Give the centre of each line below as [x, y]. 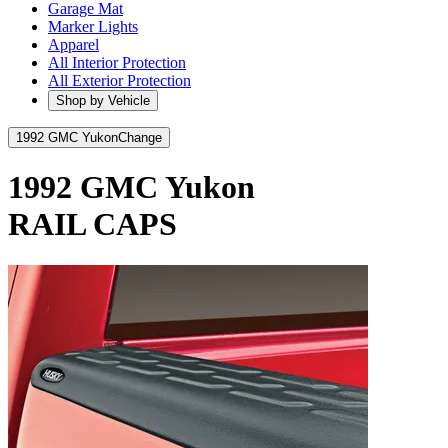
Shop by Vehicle [103, 100]
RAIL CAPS [92, 224]
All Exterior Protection [119, 80]
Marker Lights [93, 26]
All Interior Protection [117, 62]
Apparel [73, 44]
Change [140, 137]
